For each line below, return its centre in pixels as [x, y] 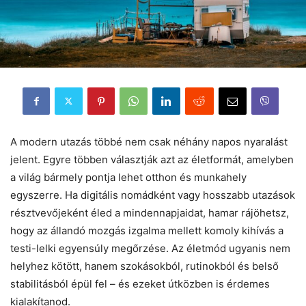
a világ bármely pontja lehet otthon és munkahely [128, 177]
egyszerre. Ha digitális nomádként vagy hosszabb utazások [153, 195]
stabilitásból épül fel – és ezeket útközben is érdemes [140, 283]
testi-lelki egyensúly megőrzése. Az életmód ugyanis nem [150, 248]
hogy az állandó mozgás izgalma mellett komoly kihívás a [147, 230]
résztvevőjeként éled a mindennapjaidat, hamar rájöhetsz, [150, 212]
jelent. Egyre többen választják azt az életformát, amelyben [152, 159]
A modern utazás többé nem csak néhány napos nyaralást [149, 141]
